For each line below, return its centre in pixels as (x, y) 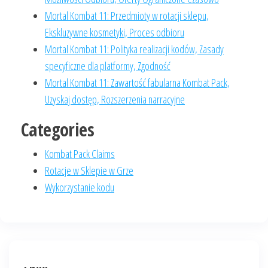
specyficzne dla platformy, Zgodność (108, 66)
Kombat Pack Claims (80, 154)
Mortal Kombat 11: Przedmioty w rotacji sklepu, (127, 16)
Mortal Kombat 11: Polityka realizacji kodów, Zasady (134, 49)
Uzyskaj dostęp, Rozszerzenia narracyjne (115, 99)
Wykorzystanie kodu (80, 187)
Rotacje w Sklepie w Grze (89, 170)
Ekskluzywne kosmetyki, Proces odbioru (115, 32)
